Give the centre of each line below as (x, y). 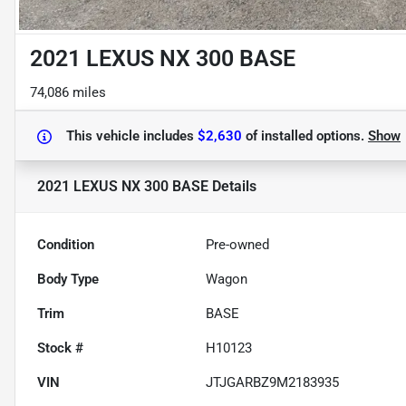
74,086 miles (68, 93)
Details (232, 187)
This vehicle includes (132, 136)
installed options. (313, 136)
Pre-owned (238, 245)
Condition (66, 245)
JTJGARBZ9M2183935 (273, 383)
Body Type (68, 280)
